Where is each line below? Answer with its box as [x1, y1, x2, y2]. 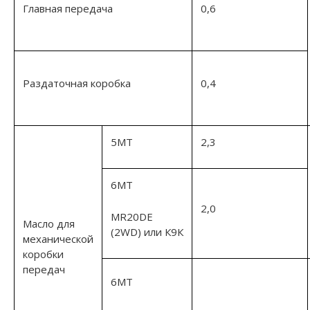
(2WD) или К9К [111, 224, 183, 239]
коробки [23, 246, 64, 261]
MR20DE [111, 209, 153, 224]
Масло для [23, 216, 75, 230]
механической [23, 231, 93, 246]
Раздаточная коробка [23, 75, 131, 90]
